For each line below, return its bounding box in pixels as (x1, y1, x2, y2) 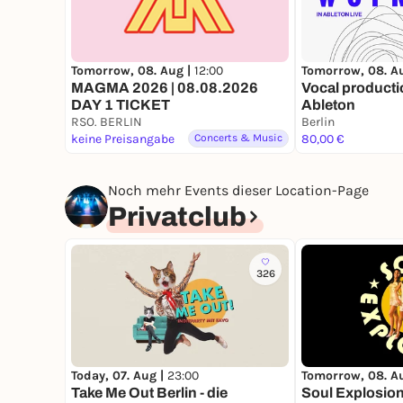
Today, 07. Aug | (71, 368, 167, 384)
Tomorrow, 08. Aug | (71, 63, 194, 79)
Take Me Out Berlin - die (71, 385, 228, 401)
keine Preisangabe (71, 131, 175, 148)
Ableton (301, 97, 355, 113)
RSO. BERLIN (71, 114, 142, 130)
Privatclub (108, 202, 246, 232)
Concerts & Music (194, 131, 282, 145)
